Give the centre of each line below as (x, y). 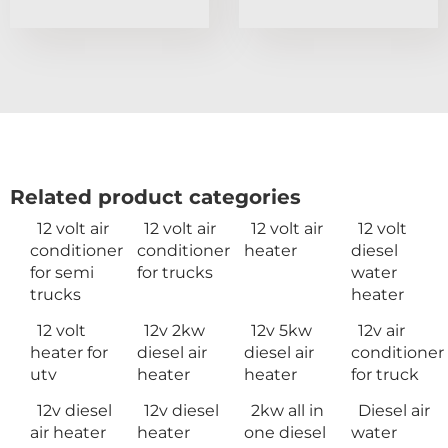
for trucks (175, 273)
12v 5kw (281, 331)
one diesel (285, 433)
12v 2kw (174, 331)
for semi (62, 273)
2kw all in (287, 411)
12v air (381, 331)
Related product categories (155, 197)
